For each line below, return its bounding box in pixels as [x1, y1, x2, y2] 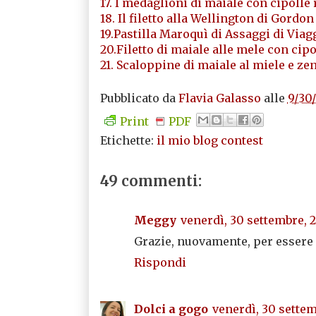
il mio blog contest [156, 133, 263, 147]
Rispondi [133, 255, 186, 269]
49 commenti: [99, 171, 202, 190]
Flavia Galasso [178, 90, 261, 105]
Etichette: [99, 133, 157, 147]
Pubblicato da [99, 90, 178, 105]
